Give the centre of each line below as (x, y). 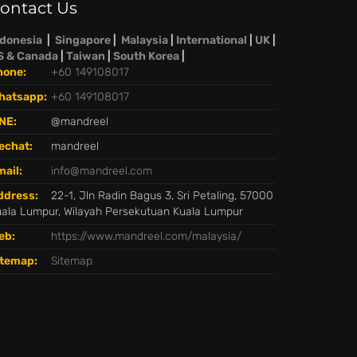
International (212, 40)
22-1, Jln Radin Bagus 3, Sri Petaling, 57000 (162, 196)
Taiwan (86, 56)
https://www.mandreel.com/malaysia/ (146, 236)
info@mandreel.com (102, 171)
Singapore (83, 40)
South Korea (146, 56)
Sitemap (72, 261)
